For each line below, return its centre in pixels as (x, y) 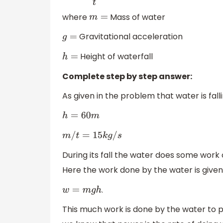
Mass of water (137, 17)
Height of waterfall (116, 57)
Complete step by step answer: (127, 76)
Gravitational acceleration (130, 37)
